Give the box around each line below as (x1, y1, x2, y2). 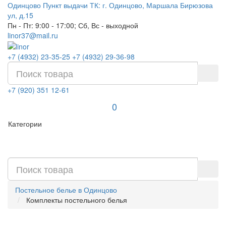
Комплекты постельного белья (26, 195, 127, 205)
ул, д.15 (8, 10, 33, 20)
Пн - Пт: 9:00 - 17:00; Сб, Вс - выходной (8, 20, 138, 30)
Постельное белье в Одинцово (15, 185, 117, 195)
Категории (8, 119, 42, 129)
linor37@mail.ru (8, 30, 58, 40)
